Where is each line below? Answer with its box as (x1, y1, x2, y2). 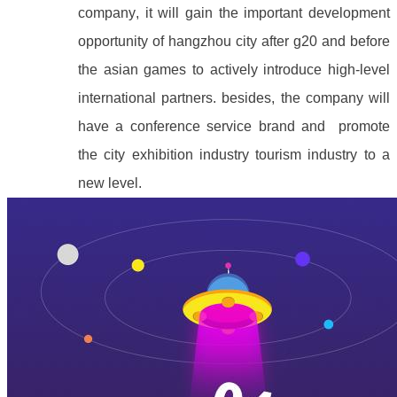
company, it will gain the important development (78, 4, 390, 20)
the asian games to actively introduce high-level (78, 61, 390, 77)
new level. (78, 175, 142, 191)
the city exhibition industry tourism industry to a (78, 146, 390, 162)
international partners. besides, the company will (78, 90, 390, 105)
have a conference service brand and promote (78, 118, 390, 134)
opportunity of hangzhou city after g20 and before (78, 33, 390, 49)
